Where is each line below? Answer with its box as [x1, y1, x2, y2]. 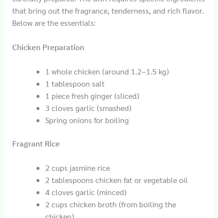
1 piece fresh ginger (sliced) [45, 90, 139, 101]
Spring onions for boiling [45, 114, 129, 125]
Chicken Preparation [12, 42, 84, 52]
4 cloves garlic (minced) [45, 186, 127, 197]
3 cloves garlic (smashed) [45, 102, 131, 113]
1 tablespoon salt [45, 78, 105, 89]
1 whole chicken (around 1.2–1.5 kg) [45, 66, 169, 76]
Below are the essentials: [12, 18, 96, 28]
